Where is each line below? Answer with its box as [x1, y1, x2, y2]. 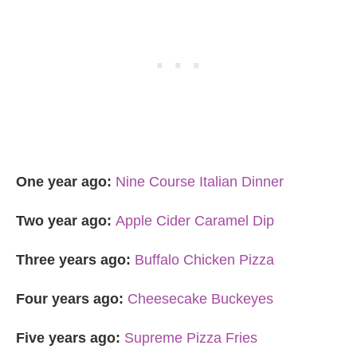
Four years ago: [16, 291, 124, 307]
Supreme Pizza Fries [124, 330, 257, 346]
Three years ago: [16, 252, 131, 268]
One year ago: [16, 174, 112, 190]
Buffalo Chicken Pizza [135, 252, 274, 268]
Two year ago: [16, 213, 116, 229]
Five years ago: [16, 330, 120, 346]
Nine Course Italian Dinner [116, 174, 284, 190]
